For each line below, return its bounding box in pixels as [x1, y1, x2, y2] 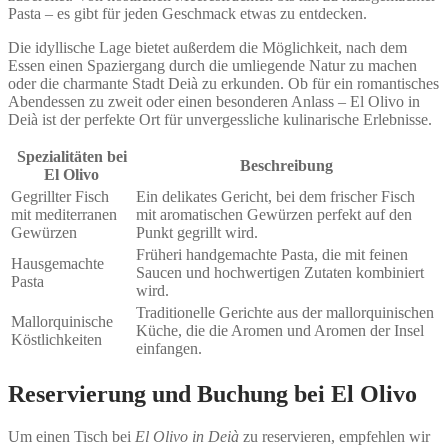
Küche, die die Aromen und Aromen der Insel [136, 322, 424, 340]
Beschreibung [240, 157, 333, 175]
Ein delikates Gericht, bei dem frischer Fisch [136, 188, 415, 206]
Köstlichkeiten [11, 331, 102, 349]
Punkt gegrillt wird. [136, 224, 258, 242]
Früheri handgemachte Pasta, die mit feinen [136, 246, 408, 264]
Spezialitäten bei [16, 148, 127, 166]
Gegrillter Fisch [11, 188, 109, 206]
